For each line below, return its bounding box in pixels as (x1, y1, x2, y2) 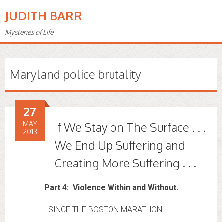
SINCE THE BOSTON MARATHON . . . (48, 205, 174, 214)
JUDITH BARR (5, 8, 82, 23)
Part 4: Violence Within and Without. (44, 183, 178, 192)
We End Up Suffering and (55, 137, 185, 153)
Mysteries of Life (5, 28, 53, 36)
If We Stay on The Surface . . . (55, 119, 206, 135)
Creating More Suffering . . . (55, 155, 196, 170)
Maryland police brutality (10, 66, 141, 82)
